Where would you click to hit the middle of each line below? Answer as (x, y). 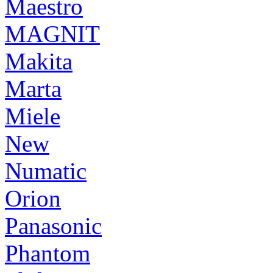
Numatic (46, 171)
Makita (39, 61)
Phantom (48, 253)
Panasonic (53, 225)
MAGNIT (52, 34)
